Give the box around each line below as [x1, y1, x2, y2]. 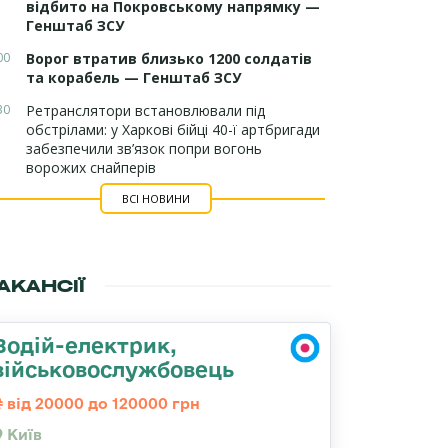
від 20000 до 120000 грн [3, 395, 200, 412]
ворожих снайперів [26, 158, 156, 177]
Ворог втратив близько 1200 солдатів [26, 49, 312, 68]
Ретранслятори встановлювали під [26, 101, 265, 120]
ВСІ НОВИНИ [121, 191, 190, 206]
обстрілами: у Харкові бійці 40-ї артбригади [26, 120, 320, 139]
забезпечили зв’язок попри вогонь [26, 139, 262, 158]
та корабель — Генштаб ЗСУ [26, 68, 241, 87]
